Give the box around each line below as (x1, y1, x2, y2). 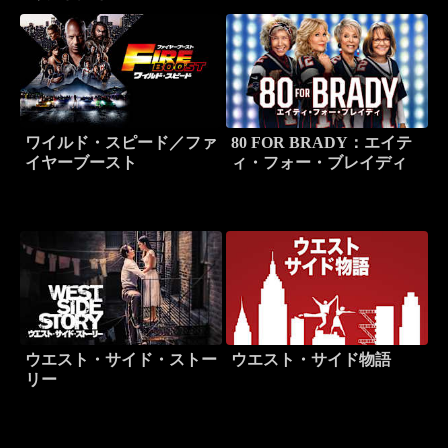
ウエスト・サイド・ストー (24, 351, 217, 369)
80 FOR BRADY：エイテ (231, 134, 412, 152)
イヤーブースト (24, 154, 137, 172)
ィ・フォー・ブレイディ (231, 154, 407, 172)
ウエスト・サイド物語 (231, 351, 391, 369)
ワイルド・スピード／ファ (24, 134, 217, 152)
